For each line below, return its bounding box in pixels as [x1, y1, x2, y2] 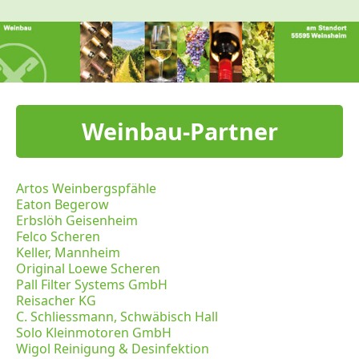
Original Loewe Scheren [16, 260, 160, 278]
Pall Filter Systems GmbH [16, 276, 167, 294]
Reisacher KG [16, 292, 96, 310]
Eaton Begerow [16, 196, 109, 214]
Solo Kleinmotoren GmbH [16, 324, 171, 342]
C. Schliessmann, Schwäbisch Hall [16, 308, 218, 326]
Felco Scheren [16, 228, 100, 246]
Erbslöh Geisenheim [16, 212, 138, 230]
